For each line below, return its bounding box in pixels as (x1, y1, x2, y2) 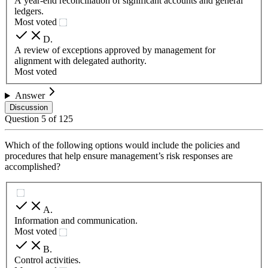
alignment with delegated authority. (14, 56, 147, 66)
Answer (14, 90, 45, 101)
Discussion (10, 103, 48, 112)
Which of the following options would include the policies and (5, 140, 240, 151)
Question (5, 114, 41, 124)
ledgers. (14, 5, 44, 16)
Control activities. (14, 254, 81, 265)
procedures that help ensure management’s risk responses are (5, 151, 233, 162)
